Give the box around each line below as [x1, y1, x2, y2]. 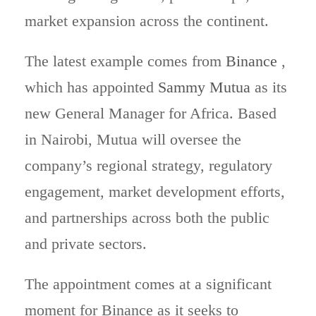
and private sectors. [25, 235, 147, 253]
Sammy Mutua [158, 78, 250, 96]
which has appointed [25, 78, 158, 96]
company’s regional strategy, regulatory [25, 157, 272, 174]
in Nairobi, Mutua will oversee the [25, 130, 241, 148]
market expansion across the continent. [25, 12, 269, 30]
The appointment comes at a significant [25, 275, 272, 293]
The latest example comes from [25, 52, 226, 70]
